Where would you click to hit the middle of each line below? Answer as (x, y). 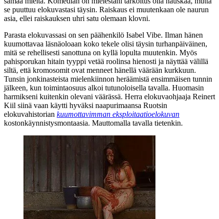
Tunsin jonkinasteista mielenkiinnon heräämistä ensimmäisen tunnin (108, 79)
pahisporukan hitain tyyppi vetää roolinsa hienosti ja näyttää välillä (106, 61)
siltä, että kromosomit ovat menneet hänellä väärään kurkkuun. (100, 70)
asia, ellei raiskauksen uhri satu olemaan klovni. (77, 18)
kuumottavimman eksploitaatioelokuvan (118, 114)
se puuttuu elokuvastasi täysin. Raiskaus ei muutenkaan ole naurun (106, 9)
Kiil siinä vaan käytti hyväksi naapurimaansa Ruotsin (86, 105)
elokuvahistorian (30, 114)
